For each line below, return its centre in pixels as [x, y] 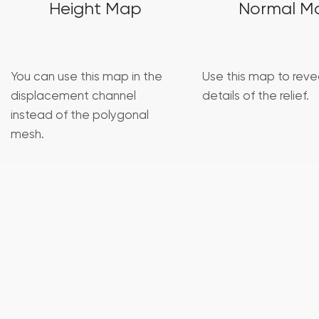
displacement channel [73, 97]
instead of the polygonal [80, 116]
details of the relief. [255, 97]
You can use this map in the [87, 78]
